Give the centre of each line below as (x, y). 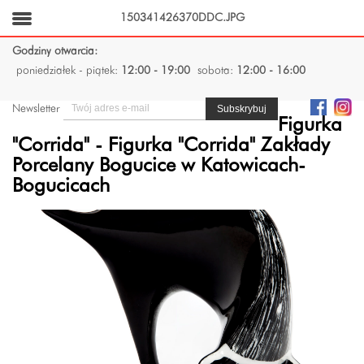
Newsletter (36, 108)
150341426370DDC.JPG (182, 18)
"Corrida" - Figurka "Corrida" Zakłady (171, 146)
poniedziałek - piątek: (69, 71)
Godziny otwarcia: (55, 51)
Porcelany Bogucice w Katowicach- (159, 167)
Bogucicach (61, 187)
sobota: (217, 71)
